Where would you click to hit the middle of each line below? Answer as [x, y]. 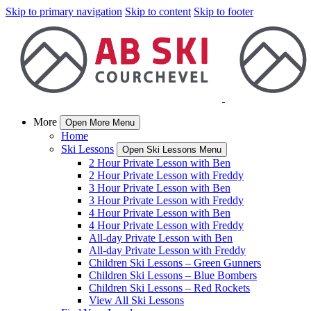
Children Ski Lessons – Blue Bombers [173, 275]
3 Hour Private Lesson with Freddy [166, 200]
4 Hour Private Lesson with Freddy [166, 225]
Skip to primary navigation [64, 11]
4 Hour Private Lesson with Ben [160, 213]
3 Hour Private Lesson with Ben [160, 188]
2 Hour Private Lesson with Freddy [166, 175]
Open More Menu [100, 123]
